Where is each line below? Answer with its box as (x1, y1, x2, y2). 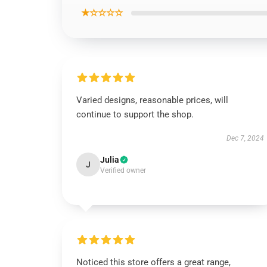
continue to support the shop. (76, 109, 194, 120)
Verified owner (100, 166, 146, 175)
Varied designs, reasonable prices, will (76, 95, 228, 105)
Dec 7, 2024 (226, 134, 264, 142)
